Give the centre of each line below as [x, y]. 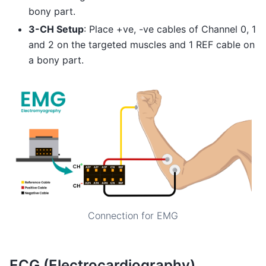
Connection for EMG [133, 215]
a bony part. [56, 60]
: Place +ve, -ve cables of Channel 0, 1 [170, 29]
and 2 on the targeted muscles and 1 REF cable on [142, 45]
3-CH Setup [56, 29]
